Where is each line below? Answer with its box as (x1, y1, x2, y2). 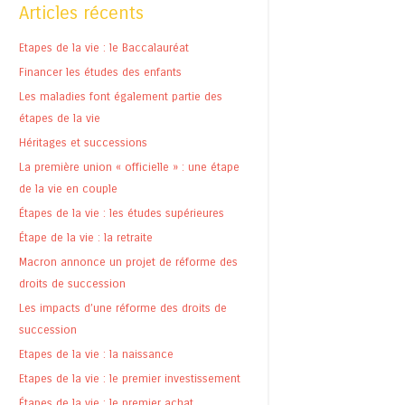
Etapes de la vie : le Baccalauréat (19, 40, 189, 54)
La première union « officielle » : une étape (19, 159, 240, 174)
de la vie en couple (19, 181, 118, 195)
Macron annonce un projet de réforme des (19, 254, 238, 268)
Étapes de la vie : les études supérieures (19, 205, 224, 220)
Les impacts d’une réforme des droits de (19, 300, 227, 315)
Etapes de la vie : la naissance (19, 346, 174, 361)
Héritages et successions (19, 135, 147, 149)
